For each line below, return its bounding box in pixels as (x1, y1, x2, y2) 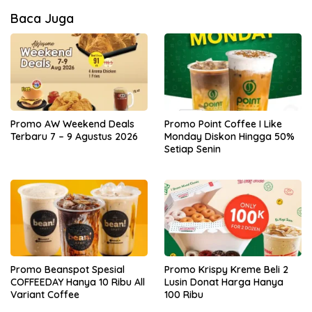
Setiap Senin (164, 142, 221, 155)
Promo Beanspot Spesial (10, 263, 125, 276)
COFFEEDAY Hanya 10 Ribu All (10, 275, 145, 288)
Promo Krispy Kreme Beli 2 (164, 263, 288, 276)
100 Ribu (164, 288, 203, 301)
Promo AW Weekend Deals (10, 117, 134, 130)
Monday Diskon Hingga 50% (164, 130, 295, 143)
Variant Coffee (10, 288, 79, 301)
